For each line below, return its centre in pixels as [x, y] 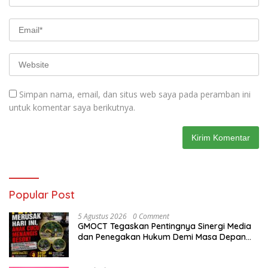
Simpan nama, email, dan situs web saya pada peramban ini [135, 95]
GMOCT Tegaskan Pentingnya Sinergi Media [165, 226]
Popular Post [42, 195]
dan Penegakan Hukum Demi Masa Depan [162, 237]
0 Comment [151, 217]
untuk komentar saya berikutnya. [72, 108]
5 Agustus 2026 [102, 217]
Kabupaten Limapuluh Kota [132, 248]
